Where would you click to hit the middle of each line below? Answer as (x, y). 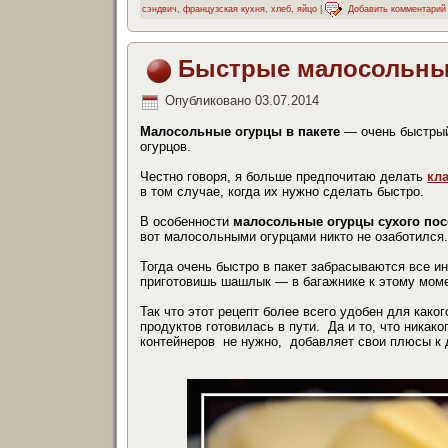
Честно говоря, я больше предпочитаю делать (283, 176)
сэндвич (159, 8)
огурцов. (165, 146)
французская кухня (224, 8)
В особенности (186, 221)
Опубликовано (208, 101)
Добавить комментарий (397, 8)
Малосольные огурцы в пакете (240, 131)
